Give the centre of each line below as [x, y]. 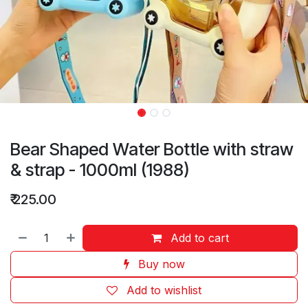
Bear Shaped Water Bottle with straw [152, 149]
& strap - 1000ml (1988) [100, 170]
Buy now [161, 264]
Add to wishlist [164, 290]
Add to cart [200, 238]
